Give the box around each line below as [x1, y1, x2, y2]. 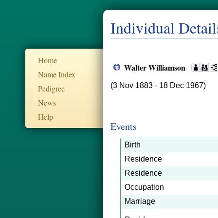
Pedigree [38, 83, 65, 93]
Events [110, 120, 137, 133]
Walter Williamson [124, 62, 187, 73]
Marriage [125, 197, 155, 205]
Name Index [38, 69, 75, 79]
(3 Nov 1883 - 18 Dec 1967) [110, 81, 206, 90]
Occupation [125, 183, 164, 191]
